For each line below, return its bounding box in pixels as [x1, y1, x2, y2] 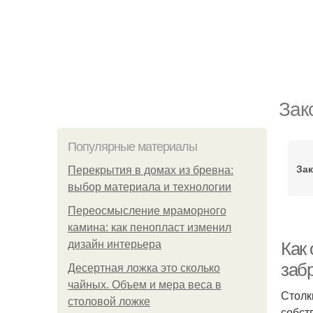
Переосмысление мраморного [68, 205, 226, 217]
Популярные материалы [68, 140, 197, 154]
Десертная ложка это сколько [68, 262, 220, 274]
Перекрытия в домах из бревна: [68, 164, 233, 176]
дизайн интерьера [68, 238, 161, 250]
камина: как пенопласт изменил [68, 221, 231, 233]
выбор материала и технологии [68, 181, 231, 193]
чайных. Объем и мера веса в [68, 279, 221, 291]
